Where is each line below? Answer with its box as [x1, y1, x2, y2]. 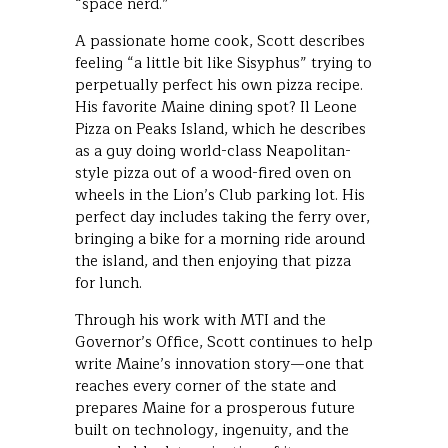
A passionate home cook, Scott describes [75, 28, 365, 54]
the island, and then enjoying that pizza [75, 248, 351, 274]
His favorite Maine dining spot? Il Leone [75, 94, 357, 120]
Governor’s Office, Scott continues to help [75, 329, 373, 355]
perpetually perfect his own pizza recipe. [75, 72, 363, 98]
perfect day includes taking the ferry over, [75, 204, 370, 230]
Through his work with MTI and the [75, 307, 326, 333]
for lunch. [75, 270, 142, 296]
